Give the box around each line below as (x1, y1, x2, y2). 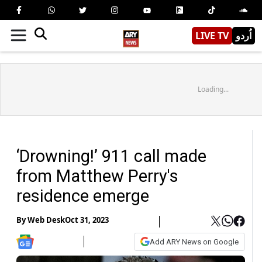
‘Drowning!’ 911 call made (16, 146, 206, 166)
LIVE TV (195, 29, 229, 42)
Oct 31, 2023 (65, 215, 109, 226)
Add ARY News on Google (150, 237, 239, 246)
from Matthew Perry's (16, 166, 178, 186)
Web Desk (27, 215, 65, 226)
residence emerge (16, 185, 149, 206)
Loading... (197, 84, 229, 94)
